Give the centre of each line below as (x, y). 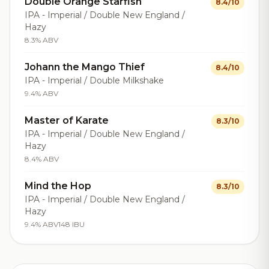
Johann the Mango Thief (85, 67)
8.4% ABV (42, 159)
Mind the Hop (58, 186)
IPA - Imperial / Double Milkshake (94, 80)
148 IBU (71, 224)
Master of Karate (67, 120)
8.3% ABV (41, 40)
